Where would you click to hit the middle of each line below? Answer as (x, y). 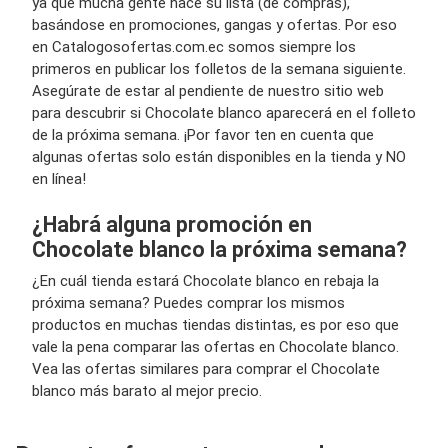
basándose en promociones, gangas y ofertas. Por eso (214, 25)
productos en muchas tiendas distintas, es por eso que (215, 325)
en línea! (59, 179)
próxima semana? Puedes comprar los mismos (188, 303)
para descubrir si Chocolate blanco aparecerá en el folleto (224, 113)
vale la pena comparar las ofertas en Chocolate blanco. (215, 347)
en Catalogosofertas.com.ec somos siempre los (194, 47)
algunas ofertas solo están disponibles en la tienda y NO (219, 157)
